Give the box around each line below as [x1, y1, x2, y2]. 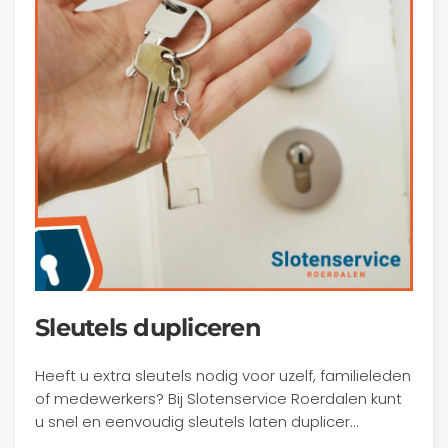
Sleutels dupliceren [35, 313, 261, 342]
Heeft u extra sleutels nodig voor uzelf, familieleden [35, 365, 411, 386]
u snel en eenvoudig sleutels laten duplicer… [35, 411, 358, 432]
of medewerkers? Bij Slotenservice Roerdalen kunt [35, 388, 402, 409]
